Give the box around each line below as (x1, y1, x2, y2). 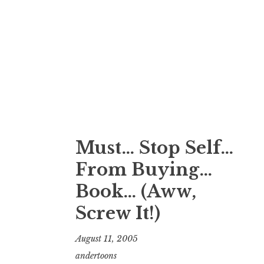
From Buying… (75, 159, 212, 180)
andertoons (75, 250, 117, 262)
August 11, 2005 (75, 233, 138, 245)
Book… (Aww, (75, 180, 196, 202)
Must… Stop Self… (75, 137, 233, 159)
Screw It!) (75, 202, 160, 224)
